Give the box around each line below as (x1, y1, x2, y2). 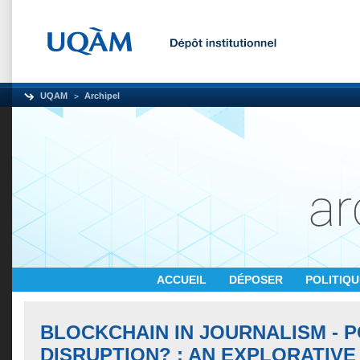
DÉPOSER (229, 273, 286, 286)
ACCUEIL (157, 273, 210, 286)
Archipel (84, 91, 120, 100)
